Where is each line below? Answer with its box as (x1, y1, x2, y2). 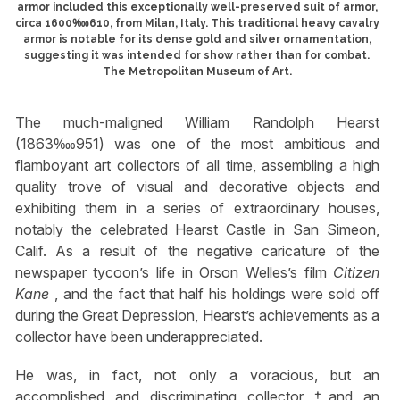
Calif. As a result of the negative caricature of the (14, 241, 380, 260)
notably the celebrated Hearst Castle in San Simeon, (14, 220, 380, 238)
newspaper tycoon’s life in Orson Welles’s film (14, 262, 334, 281)
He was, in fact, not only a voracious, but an (14, 365, 380, 384)
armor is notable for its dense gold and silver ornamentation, (22, 33, 371, 46)
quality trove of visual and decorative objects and (14, 177, 380, 196)
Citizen (333, 262, 380, 281)
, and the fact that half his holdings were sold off (54, 284, 380, 303)
